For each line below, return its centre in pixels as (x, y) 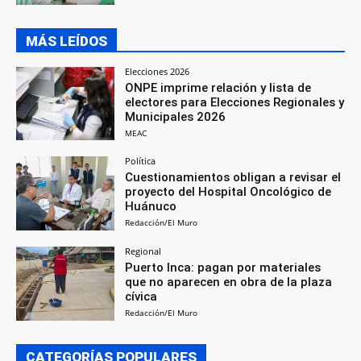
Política (141, 161)
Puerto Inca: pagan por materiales (223, 268)
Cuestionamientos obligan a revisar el (233, 178)
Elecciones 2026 (158, 71)
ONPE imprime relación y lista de (218, 87)
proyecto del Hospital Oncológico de (228, 192)
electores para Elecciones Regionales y (235, 102)
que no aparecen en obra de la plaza (229, 282)
